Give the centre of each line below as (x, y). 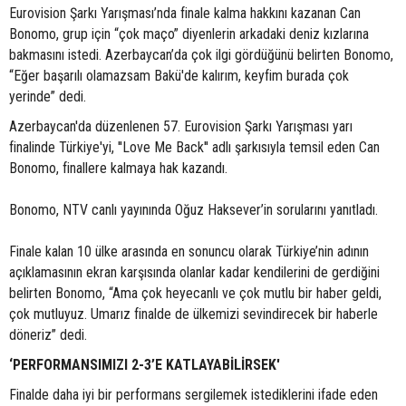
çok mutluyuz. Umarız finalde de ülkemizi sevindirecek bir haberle (193, 314)
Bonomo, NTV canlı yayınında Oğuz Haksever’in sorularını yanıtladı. (193, 210)
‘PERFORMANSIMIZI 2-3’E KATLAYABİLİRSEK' (145, 365)
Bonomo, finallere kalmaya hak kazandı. (118, 168)
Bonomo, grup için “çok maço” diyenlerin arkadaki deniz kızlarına (189, 34)
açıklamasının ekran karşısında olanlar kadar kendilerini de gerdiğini (194, 272)
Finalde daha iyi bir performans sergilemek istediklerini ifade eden (193, 395)
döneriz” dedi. (50, 335)
